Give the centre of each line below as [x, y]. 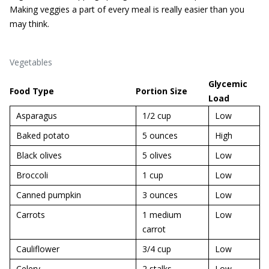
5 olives [157, 155]
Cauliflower [38, 249]
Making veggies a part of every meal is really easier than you [127, 9]
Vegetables [31, 62]
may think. [29, 24]
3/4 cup [157, 249]
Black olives [39, 155]
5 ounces [160, 135]
